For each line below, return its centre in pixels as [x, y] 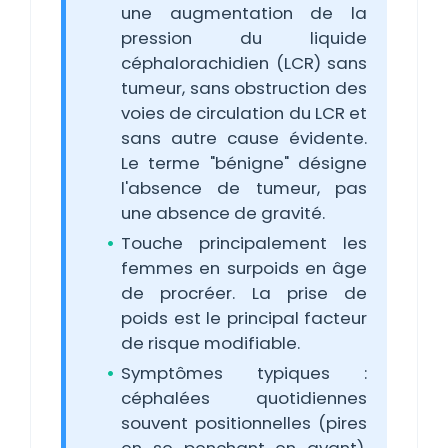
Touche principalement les [244, 243]
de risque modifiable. [210, 343]
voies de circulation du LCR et [244, 113]
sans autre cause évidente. [244, 138]
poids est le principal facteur [244, 318]
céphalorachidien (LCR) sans [244, 63]
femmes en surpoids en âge [244, 268]
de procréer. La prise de [244, 293]
